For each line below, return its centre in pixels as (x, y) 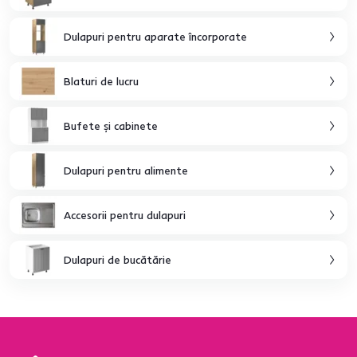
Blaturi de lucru (101, 81)
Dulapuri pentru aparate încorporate (155, 36)
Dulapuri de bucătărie (118, 259)
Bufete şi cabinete (111, 126)
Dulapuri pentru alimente (126, 170)
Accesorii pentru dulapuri (125, 215)
